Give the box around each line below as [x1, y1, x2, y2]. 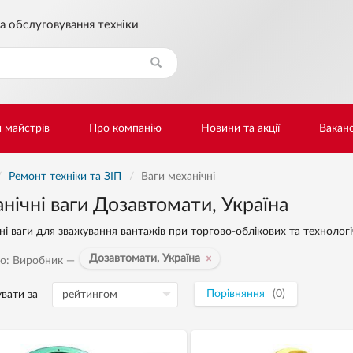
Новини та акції [201, 123, 280, 134]
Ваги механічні [140, 171, 215, 182]
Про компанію [89, 123, 162, 134]
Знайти [31, 49, 68, 60]
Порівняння [206, 288, 265, 299]
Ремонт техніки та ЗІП [8, 171, 121, 182]
